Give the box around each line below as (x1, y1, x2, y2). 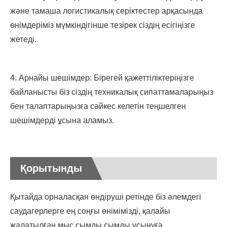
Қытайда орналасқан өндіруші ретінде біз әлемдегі (10, 193, 201, 202)
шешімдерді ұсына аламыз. (10, 116, 114, 125)
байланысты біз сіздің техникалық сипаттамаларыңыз (10, 88, 213, 97)
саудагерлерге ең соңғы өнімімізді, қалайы (10, 207, 170, 216)
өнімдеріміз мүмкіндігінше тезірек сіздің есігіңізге (10, 21, 195, 30)
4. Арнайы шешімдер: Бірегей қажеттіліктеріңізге (10, 73, 194, 83)
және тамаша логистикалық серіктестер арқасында (10, 7, 203, 16)
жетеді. (10, 35, 36, 44)
